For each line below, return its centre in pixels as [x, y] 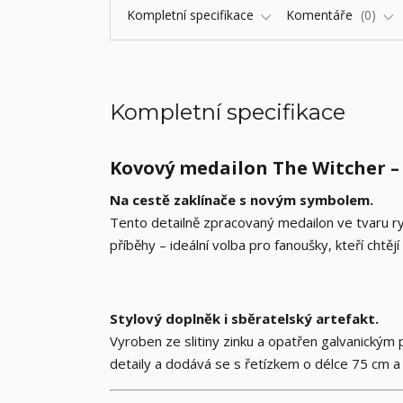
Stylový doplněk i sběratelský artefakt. [244, 318]
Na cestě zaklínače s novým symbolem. [242, 200]
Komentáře [321, 15]
